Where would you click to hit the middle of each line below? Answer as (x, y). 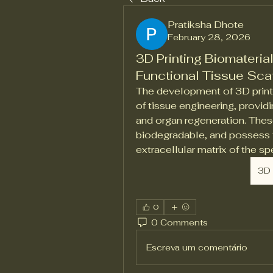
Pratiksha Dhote (206, 25)
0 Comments (179, 222)
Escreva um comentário (197, 247)
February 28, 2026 (209, 37)
